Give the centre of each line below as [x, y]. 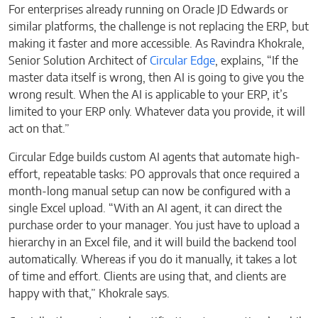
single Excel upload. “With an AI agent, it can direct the [145, 208]
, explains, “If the [257, 61]
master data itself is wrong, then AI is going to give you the [156, 78]
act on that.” [39, 129]
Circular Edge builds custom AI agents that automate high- [154, 157]
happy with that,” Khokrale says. [89, 294]
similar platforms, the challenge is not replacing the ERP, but [159, 27]
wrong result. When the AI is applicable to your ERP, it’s [148, 95]
